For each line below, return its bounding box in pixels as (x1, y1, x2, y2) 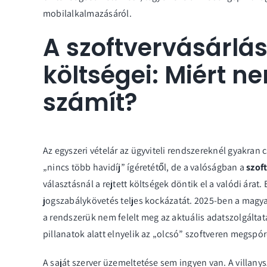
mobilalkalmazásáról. (43, 7, 132, 20)
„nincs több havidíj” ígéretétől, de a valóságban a (43, 161, 247, 174)
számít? (43, 86, 137, 120)
